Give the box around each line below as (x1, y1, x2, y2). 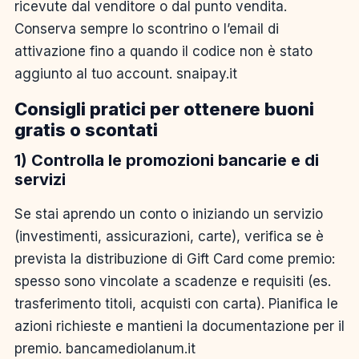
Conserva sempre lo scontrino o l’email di (14, 21, 279, 38)
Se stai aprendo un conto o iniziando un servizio (14, 206, 323, 223)
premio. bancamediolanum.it (14, 341, 196, 357)
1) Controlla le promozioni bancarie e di (14, 151, 319, 171)
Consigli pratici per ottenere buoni (14, 99, 314, 120)
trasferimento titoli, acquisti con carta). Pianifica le (14, 296, 338, 313)
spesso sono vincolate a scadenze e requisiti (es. (14, 273, 331, 290)
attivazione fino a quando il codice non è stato (14, 43, 313, 60)
